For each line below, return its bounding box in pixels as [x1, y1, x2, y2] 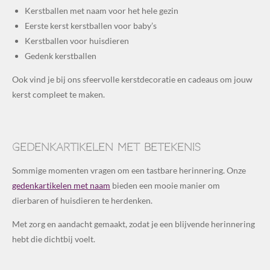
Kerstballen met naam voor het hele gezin [25, 5, 178, 16]
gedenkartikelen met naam [12, 180, 110, 190]
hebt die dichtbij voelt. [12, 233, 95, 244]
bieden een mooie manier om [110, 180, 220, 190]
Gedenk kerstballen [25, 51, 96, 61]
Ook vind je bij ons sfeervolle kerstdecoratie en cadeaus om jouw [12, 74, 253, 85]
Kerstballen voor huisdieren [25, 36, 129, 46]
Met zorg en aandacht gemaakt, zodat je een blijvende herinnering [12, 218, 255, 229]
